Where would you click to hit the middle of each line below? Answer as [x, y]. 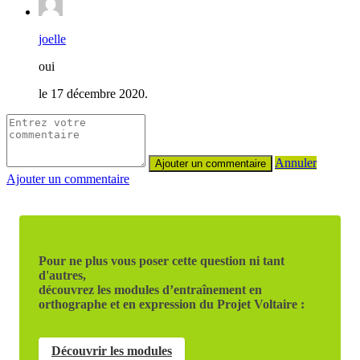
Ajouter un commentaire [68, 178]
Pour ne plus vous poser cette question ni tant [162, 260]
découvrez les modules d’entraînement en [150, 289]
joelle [52, 39]
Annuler [296, 162]
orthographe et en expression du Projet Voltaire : [172, 304]
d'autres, [62, 275]
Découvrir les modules [112, 350]
